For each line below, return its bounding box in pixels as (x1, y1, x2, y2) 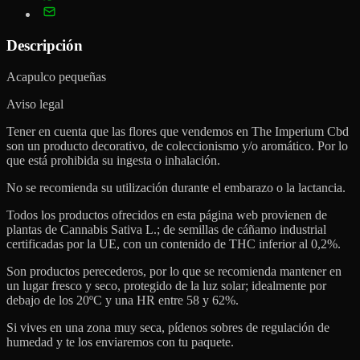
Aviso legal (6, 96, 63, 111)
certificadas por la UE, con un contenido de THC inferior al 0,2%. (6, 236, 341, 251)
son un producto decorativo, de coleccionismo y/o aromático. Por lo (6, 138, 348, 153)
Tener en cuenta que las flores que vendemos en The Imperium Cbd (6, 124, 349, 138)
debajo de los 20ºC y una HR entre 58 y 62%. (6, 292, 239, 307)
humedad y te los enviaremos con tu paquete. (6, 334, 234, 349)
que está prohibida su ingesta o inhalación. (6, 153, 220, 167)
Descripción (6, 37, 83, 54)
